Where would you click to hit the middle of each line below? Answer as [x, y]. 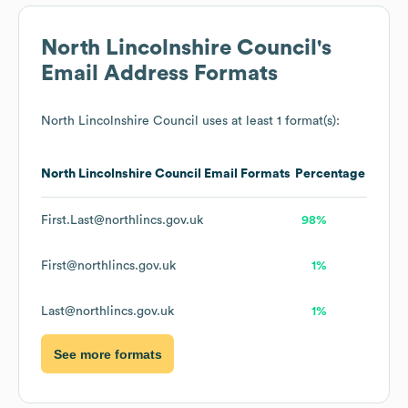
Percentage [330, 174]
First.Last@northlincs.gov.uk [122, 221]
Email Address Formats [159, 74]
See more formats [107, 354]
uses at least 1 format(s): [269, 122]
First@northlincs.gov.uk [108, 266]
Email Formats [246, 174]
